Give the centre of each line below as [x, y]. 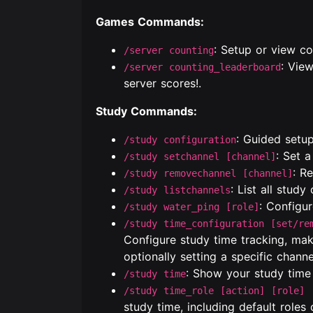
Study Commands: [146, 111]
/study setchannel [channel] [200, 156]
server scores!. [162, 83]
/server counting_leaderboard [202, 67]
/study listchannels [177, 190]
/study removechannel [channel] [208, 173]
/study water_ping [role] [191, 207]
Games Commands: [150, 22]
